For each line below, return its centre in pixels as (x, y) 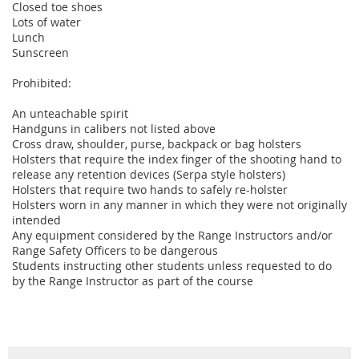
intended (36, 220)
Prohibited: (42, 83)
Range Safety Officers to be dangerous (115, 250)
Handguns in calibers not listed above (114, 128)
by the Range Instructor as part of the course (133, 280)
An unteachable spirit (70, 113)
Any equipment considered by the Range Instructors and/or (172, 235)
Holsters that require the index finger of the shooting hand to (177, 159)
